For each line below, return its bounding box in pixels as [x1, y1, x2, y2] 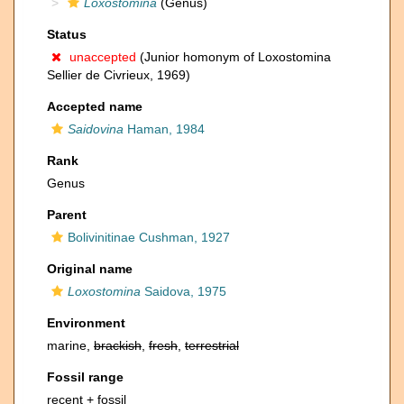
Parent [47, 207, 87, 222]
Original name [47, 262, 133, 276]
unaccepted [69, 50, 136, 64]
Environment [47, 316, 125, 330]
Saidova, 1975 [141, 284, 226, 298]
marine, [47, 338, 94, 353]
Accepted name [47, 99, 142, 114]
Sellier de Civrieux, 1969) [47, 68, 190, 82]
